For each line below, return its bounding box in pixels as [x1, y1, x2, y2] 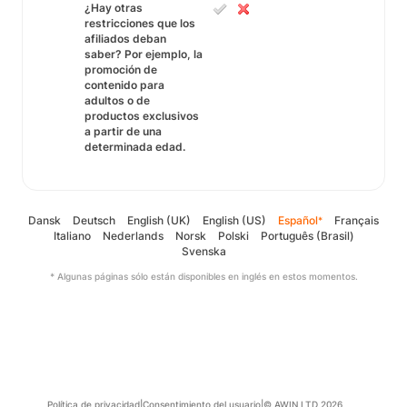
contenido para [84, 78, 164, 92]
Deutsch [73, 213, 115, 227]
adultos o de [84, 94, 150, 107]
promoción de [84, 63, 157, 76]
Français [334, 213, 379, 227]
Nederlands [102, 229, 164, 243]
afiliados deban [84, 32, 166, 45]
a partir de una [84, 124, 162, 138]
